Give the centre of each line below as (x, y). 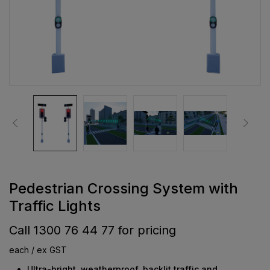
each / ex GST (38, 250)
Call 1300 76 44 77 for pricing (93, 230)
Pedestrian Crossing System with (124, 188)
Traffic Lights (55, 206)
